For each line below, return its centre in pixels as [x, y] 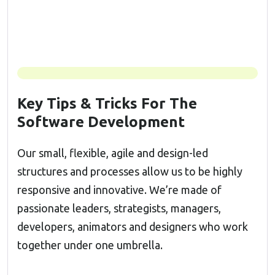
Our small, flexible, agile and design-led [113, 153]
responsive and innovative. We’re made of [119, 190]
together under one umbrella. [90, 245]
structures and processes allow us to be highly [130, 171]
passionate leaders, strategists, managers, [119, 208]
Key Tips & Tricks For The [107, 103]
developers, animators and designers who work [133, 227]
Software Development [101, 122]
